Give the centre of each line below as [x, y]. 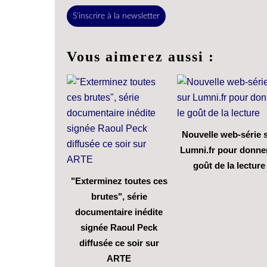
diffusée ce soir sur [119, 243]
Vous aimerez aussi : [141, 56]
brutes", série [119, 196]
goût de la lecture [229, 165]
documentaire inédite [119, 212]
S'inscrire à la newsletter [116, 16]
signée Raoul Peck [119, 227]
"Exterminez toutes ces [119, 181]
